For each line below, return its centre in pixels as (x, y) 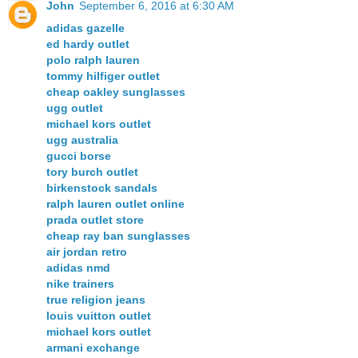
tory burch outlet (92, 171)
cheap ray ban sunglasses (118, 235)
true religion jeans (96, 299)
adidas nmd (78, 267)
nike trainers (80, 283)
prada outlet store (95, 219)
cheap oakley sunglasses (116, 91)
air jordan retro (87, 251)
